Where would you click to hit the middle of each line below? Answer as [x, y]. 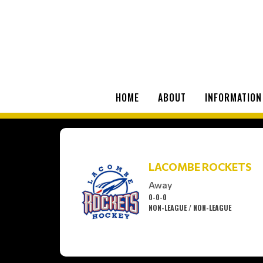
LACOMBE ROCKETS [200, 167]
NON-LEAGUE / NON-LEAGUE [190, 208]
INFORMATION [233, 97]
